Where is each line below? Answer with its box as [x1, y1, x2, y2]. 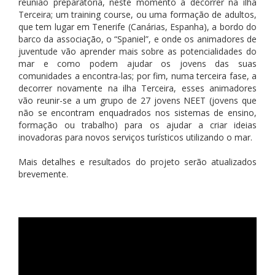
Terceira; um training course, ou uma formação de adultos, [18, 8, 257, 20]
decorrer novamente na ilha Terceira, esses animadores [18, 82, 257, 94]
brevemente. [18, 168, 71, 180]
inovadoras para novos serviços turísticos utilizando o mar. [18, 131, 252, 143]
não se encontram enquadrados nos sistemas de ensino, [18, 106, 257, 118]
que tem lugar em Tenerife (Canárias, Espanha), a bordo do [18, 20, 257, 33]
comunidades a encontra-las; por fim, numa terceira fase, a [18, 69, 257, 82]
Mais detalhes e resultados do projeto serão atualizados [18, 155, 257, 168]
